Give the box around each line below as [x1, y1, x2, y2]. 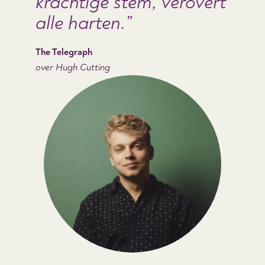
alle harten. [35, 11, 125, 35]
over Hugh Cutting [35, 61, 110, 73]
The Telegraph [35, 46, 92, 58]
